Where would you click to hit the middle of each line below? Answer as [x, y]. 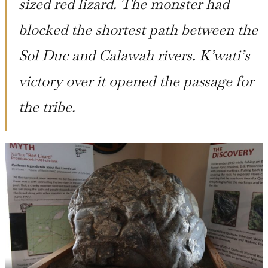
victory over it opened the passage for [136, 80]
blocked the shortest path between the [138, 29]
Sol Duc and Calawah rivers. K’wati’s [134, 54]
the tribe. [47, 106]
